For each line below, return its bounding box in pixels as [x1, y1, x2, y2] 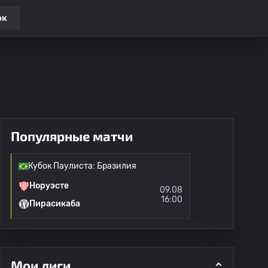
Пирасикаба [29, 199, 80, 209]
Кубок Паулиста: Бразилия [28, 161, 136, 171]
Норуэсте [29, 181, 69, 191]
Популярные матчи [11, 128, 133, 144]
